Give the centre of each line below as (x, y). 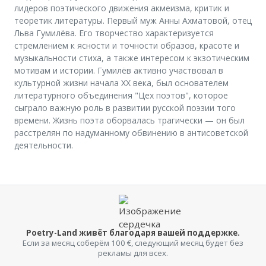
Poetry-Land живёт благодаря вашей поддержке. (133, 233)
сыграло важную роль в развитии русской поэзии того (125, 108)
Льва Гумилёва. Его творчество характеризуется (114, 33)
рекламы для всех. (133, 253)
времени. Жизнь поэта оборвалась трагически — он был (129, 121)
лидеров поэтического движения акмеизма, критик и (122, 8)
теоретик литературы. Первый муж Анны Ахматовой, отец (133, 21)
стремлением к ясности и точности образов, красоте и (127, 46)
